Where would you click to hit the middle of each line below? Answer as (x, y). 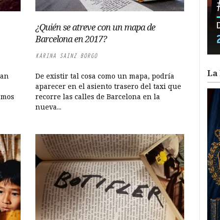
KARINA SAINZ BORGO (67, 56)
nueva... (49, 107)
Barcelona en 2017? (71, 39)
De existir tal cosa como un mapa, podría (105, 76)
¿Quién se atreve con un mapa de (96, 27)
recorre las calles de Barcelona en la (98, 96)
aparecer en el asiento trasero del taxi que (109, 86)
